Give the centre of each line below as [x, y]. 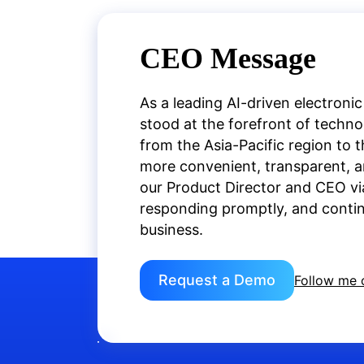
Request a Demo [217, 280]
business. [171, 230]
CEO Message [228, 58]
